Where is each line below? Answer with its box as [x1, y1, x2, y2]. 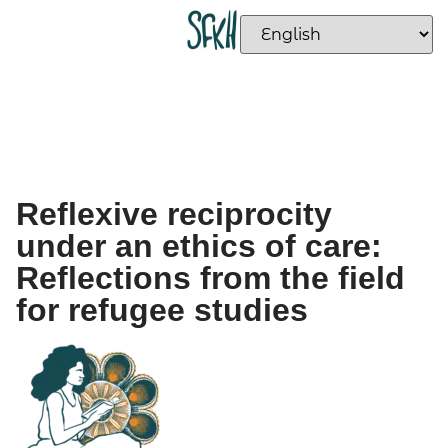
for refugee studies [16, 292, 308, 328]
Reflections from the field [16, 260, 405, 296]
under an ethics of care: [16, 228, 382, 264]
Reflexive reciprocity [16, 196, 332, 232]
